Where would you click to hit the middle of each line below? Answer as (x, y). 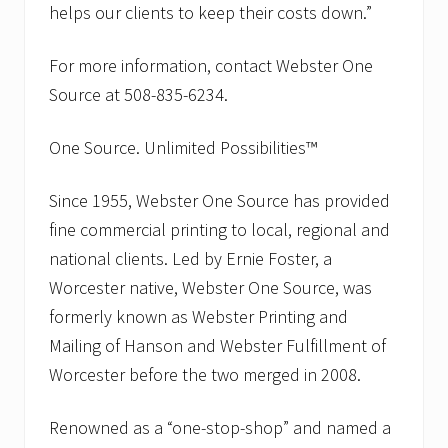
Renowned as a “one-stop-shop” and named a (220, 428)
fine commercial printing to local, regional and (219, 230)
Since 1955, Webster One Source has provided (219, 201)
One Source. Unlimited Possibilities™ (183, 148)
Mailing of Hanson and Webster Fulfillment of (217, 346)
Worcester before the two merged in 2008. (205, 375)
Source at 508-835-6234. (138, 95)
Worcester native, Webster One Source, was (210, 288)
